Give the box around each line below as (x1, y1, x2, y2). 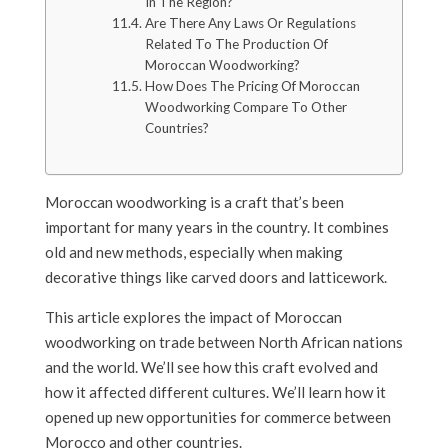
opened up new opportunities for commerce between (44, 408, 391, 427)
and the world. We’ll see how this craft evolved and (44, 358, 378, 377)
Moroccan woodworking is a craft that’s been (44, 193, 344, 212)
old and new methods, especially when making (44, 243, 343, 262)
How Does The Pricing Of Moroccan (144, 78, 360, 95)
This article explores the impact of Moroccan (44, 308, 342, 327)
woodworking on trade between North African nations (44, 333, 403, 352)
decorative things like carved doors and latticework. (44, 268, 387, 287)
